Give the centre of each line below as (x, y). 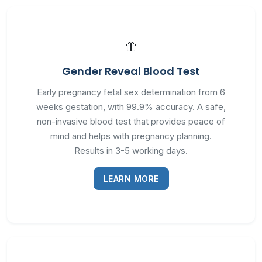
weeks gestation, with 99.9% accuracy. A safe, (131, 107)
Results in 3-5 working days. (131, 151)
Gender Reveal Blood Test (131, 71)
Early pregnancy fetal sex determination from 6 (131, 92)
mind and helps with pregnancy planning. (131, 136)
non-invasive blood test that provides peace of (131, 121)
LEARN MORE (131, 179)
